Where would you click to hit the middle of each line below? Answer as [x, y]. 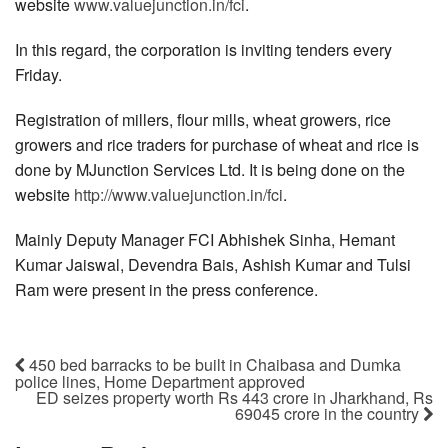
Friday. [38, 74]
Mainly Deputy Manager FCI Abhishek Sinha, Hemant [205, 239]
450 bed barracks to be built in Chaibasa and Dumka [213, 365]
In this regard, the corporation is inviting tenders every [203, 49]
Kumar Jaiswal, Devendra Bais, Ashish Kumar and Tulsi [213, 264]
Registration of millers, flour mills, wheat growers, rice [203, 119]
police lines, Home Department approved [160, 382]
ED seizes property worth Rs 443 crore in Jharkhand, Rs [234, 398]
